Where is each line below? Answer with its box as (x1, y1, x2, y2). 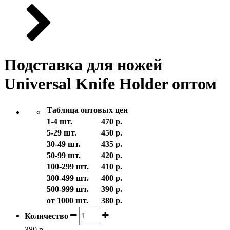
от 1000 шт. (47, 196, 88, 205)
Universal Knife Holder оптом (4, 74, 217, 93)
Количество (25, 211, 68, 220)
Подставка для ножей (4, 55, 162, 74)
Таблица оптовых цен (47, 105, 128, 114)
